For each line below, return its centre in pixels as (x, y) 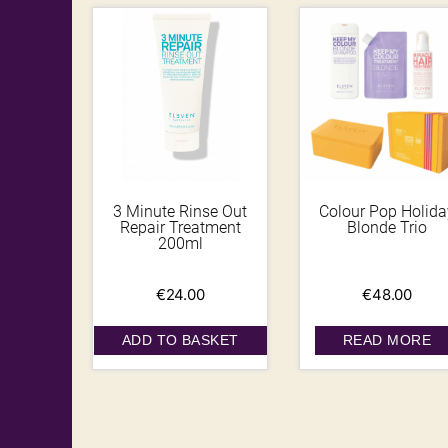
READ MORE (387, 340)
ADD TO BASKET (180, 340)
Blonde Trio (387, 228)
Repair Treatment (180, 228)
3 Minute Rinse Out (180, 212)
